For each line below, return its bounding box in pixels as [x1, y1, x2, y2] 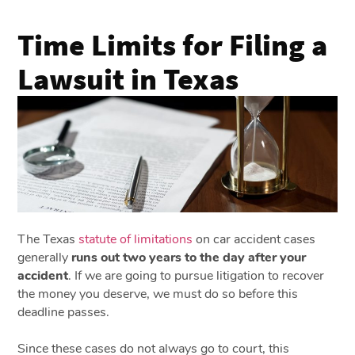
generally [17, 248, 72, 266]
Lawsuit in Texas [17, 59, 239, 97]
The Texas [17, 230, 79, 248]
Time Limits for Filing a [17, 25, 328, 63]
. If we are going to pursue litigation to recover [68, 266, 325, 284]
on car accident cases [193, 230, 316, 248]
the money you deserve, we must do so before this [17, 284, 299, 303]
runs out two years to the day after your [71, 248, 307, 266]
